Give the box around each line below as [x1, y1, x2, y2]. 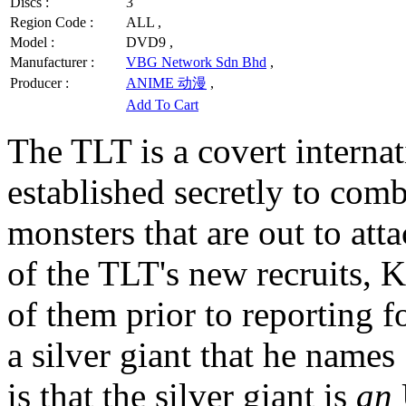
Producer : [10, 74, 69, 91]
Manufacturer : [10, 53, 94, 70]
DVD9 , [126, 34, 173, 50]
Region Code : [10, 14, 93, 30]
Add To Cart [126, 96, 198, 112]
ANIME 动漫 [126, 74, 207, 91]
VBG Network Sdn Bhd [126, 53, 266, 70]
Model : [10, 34, 54, 50]
